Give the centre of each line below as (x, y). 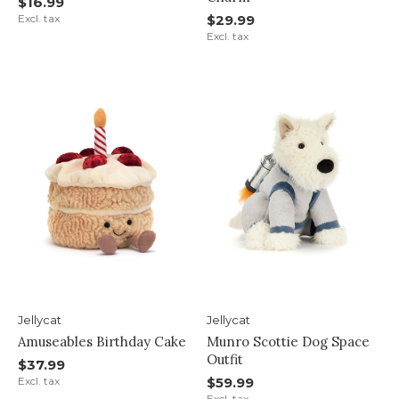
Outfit (224, 359)
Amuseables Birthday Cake (102, 341)
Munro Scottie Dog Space (288, 341)
